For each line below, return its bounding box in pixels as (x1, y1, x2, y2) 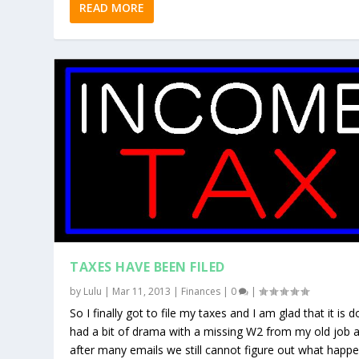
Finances (181, 284, 221, 298)
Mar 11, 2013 (112, 284, 171, 298)
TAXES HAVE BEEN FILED (70, 257, 225, 276)
